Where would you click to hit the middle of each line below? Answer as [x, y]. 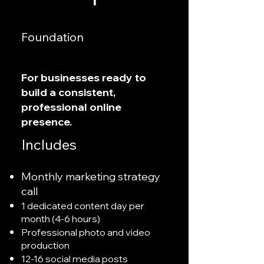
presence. [47, 122]
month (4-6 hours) [61, 219]
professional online [71, 107]
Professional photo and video [86, 232]
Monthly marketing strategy [91, 176]
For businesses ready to [84, 77]
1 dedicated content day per [83, 206]
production [45, 245]
